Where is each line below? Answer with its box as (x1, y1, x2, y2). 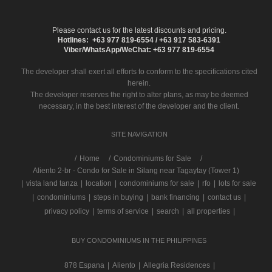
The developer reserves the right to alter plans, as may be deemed (30, 90, 248, 99)
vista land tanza (25, 178, 78, 188)
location (85, 178, 112, 188)
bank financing (151, 192, 200, 202)
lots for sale (218, 178, 256, 188)
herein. (127, 78, 151, 87)
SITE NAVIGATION (110, 130, 168, 138)
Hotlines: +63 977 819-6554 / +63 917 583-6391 (58, 35, 220, 44)
